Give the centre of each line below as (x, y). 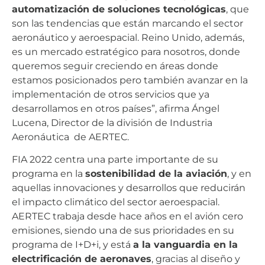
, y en (239, 174)
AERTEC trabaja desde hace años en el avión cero (127, 216)
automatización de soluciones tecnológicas (119, 9)
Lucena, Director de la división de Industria (112, 122)
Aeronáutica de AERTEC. (70, 137)
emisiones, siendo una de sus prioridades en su (123, 231)
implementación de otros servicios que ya (111, 94)
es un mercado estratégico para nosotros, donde (126, 51)
